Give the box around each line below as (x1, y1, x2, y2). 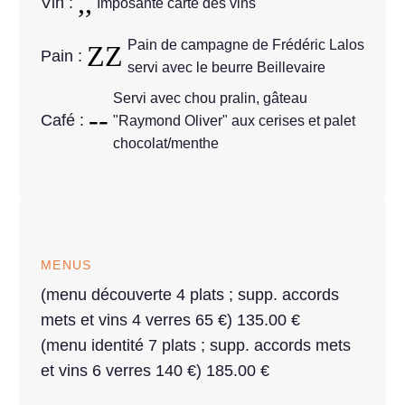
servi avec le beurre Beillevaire (127, 60, 325, 76)
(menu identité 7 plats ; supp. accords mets (41, 335, 351, 354)
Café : (41, 111, 89, 130)
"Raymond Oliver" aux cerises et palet (113, 112, 355, 128)
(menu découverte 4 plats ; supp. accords (41, 285, 339, 304)
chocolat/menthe (113, 135, 219, 151)
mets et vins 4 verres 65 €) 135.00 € (41, 310, 300, 329)
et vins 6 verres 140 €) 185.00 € (41, 361, 269, 380)
